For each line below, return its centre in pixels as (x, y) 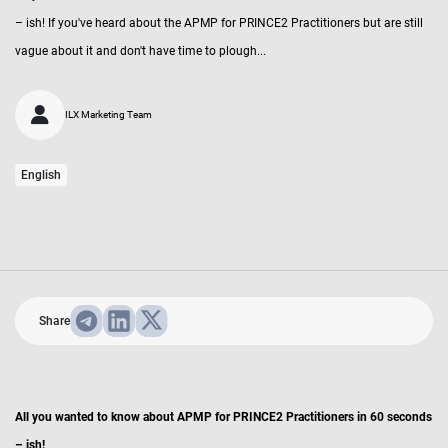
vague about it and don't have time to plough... (140, 51)
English (41, 175)
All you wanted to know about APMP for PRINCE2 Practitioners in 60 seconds (223, 417)
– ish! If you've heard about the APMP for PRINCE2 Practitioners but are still (219, 23)
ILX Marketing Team (108, 114)
